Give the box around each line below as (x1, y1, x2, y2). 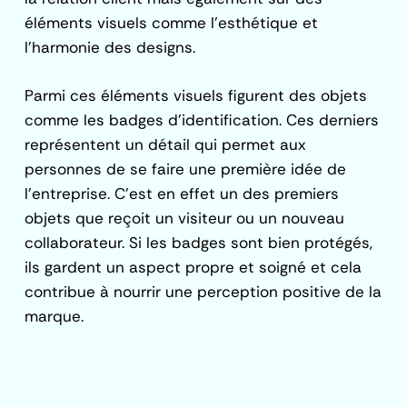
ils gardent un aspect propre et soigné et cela (25, 256, 362, 277)
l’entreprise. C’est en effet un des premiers (25, 183, 340, 203)
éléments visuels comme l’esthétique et (25, 13, 319, 34)
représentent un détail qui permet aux (25, 134, 306, 154)
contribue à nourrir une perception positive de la (25, 281, 382, 302)
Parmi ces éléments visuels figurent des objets (25, 84, 368, 105)
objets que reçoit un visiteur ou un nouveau (25, 207, 345, 228)
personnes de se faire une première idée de (25, 158, 347, 179)
